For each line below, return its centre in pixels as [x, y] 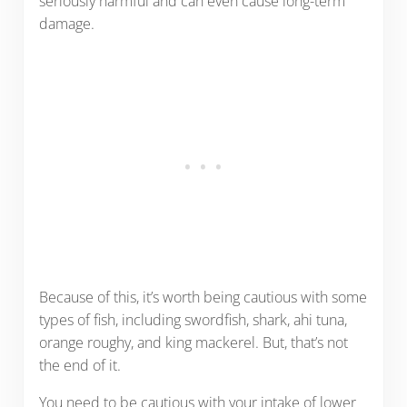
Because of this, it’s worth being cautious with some [203, 297]
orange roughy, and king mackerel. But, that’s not [193, 342]
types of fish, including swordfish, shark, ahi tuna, [193, 319]
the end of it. [79, 365]
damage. [66, 23]
